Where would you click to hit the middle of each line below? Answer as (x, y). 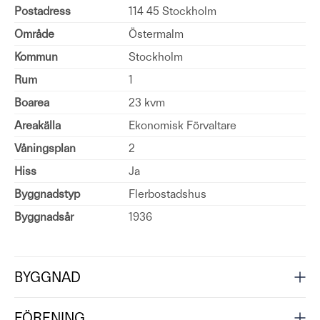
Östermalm (156, 34)
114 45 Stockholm (172, 11)
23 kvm (147, 102)
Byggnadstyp (47, 194)
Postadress (42, 11)
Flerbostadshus (167, 194)
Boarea (32, 102)
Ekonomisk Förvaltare (182, 125)
